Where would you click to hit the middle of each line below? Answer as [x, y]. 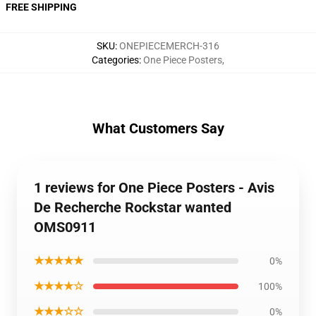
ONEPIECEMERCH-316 [169, 46]
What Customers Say [158, 128]
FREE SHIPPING [41, 7]
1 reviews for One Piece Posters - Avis [154, 188]
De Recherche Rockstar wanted [133, 207]
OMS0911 [65, 227]
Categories [115, 60]
